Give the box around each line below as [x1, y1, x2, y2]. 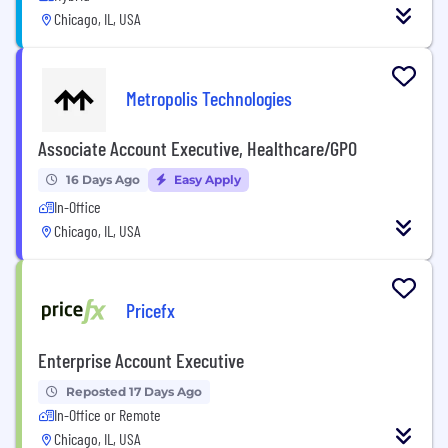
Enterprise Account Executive [38, 347, 244, 372]
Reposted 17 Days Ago [66, 383, 202, 399]
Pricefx [126, 298, 175, 323]
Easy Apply [171, 171, 241, 187]
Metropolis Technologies [126, 86, 292, 111]
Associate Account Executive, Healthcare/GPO [38, 135, 357, 160]
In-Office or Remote [54, 404, 161, 424]
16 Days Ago [66, 171, 140, 187]
